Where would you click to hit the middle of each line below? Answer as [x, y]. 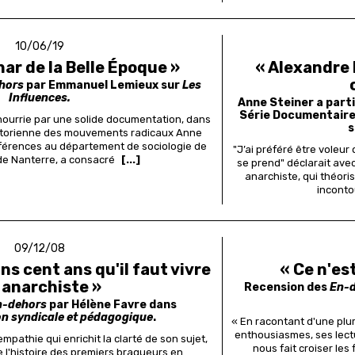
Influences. [40, 98]
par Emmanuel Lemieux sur [103, 86]
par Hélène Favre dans [112, 305]
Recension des [287, 288]
